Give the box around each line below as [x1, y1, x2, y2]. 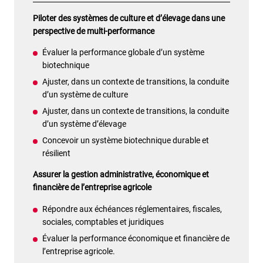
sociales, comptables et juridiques [42, 217, 164, 227]
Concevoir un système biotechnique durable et [42, 136, 209, 146]
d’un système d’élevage [42, 119, 126, 129]
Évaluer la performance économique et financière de [42, 233, 230, 243]
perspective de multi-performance [33, 26, 154, 36]
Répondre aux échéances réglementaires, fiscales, [42, 204, 222, 214]
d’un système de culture [42, 90, 128, 100]
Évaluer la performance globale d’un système [42, 48, 204, 58]
